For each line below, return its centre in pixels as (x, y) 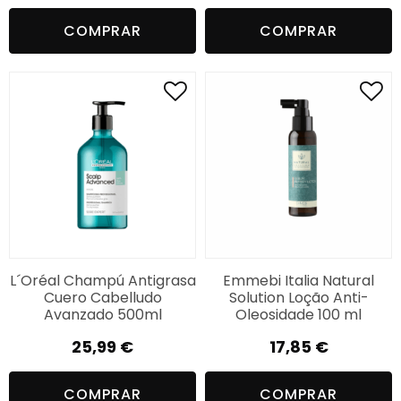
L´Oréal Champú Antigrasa (102, 280)
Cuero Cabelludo (102, 297)
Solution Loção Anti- (299, 297)
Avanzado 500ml (102, 314)
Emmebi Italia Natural (299, 280)
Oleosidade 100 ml (299, 314)
